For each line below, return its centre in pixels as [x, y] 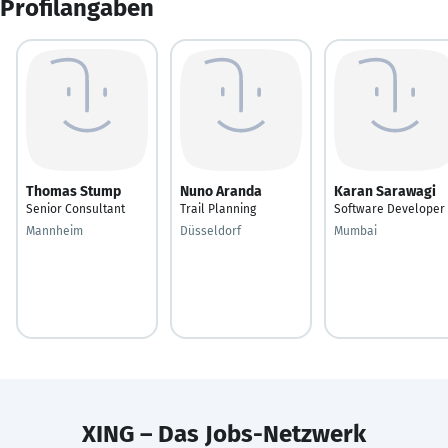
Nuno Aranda [221, 191]
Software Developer [389, 208]
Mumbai [355, 230]
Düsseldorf [210, 230]
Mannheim [54, 230]
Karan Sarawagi [385, 191]
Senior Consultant [75, 208]
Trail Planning [218, 208]
